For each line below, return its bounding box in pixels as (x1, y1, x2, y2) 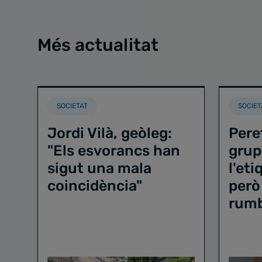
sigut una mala (47, 160, 151, 177)
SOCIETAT (57, 102, 88, 110)
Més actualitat (37, 35, 158, 56)
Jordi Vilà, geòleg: (47, 125, 172, 142)
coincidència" (47, 177, 142, 194)
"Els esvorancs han (47, 142, 180, 159)
